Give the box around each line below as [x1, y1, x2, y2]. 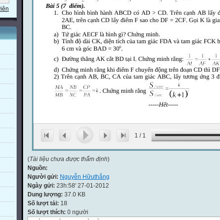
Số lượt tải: [27, 200, 60, 207]
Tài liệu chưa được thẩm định [29, 156, 108, 163]
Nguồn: [27, 165, 48, 171]
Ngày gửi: [27, 182, 56, 189]
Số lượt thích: [27, 209, 66, 216]
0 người [66, 209, 88, 216]
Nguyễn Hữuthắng [60, 173, 110, 180]
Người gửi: [27, 173, 60, 180]
